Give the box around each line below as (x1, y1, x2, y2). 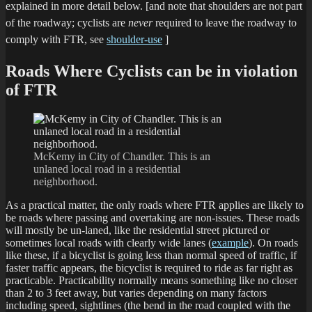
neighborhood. (33, 175, 97, 188)
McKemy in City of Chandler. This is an (33, 150, 210, 163)
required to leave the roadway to (153, 16, 297, 29)
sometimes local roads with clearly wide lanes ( (6, 237, 212, 249)
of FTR (6, 80, 57, 99)
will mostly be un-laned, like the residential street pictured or (6, 224, 270, 237)
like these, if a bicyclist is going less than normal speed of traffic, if (6, 249, 297, 262)
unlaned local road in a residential (33, 163, 180, 175)
